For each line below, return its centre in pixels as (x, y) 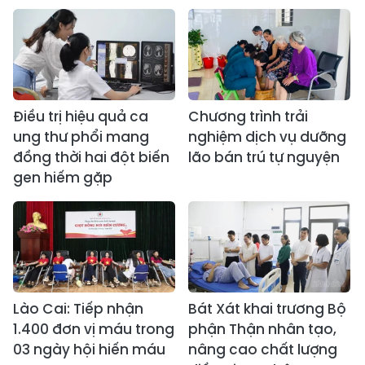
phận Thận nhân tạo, (262, 330)
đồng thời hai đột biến (91, 158)
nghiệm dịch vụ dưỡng (267, 137)
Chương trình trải (248, 117)
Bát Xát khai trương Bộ (267, 309)
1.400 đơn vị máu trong (94, 330)
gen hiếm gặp (63, 178)
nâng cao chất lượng (263, 350)
